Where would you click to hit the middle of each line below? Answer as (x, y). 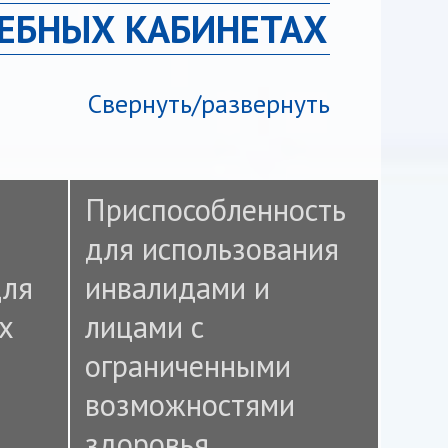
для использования (212, 249)
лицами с (145, 327)
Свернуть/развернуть (208, 103)
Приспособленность (216, 210)
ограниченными (188, 366)
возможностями (190, 405)
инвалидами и (178, 288)
